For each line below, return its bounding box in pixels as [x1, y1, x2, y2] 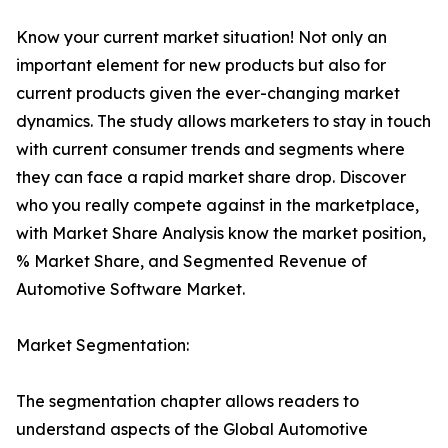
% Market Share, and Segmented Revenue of [16, 251, 367, 272]
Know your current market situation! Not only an [16, 27, 387, 48]
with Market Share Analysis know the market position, [16, 223, 426, 244]
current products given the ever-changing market [16, 83, 400, 104]
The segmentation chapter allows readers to [16, 391, 359, 412]
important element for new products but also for [16, 55, 386, 76]
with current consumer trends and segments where [16, 139, 405, 160]
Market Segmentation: [16, 335, 189, 356]
